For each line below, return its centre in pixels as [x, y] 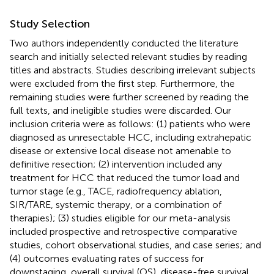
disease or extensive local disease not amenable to [120, 150]
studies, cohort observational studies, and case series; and [135, 245]
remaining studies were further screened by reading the [129, 97]
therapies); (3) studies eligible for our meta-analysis [120, 218]
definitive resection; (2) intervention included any [116, 164]
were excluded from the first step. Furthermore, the [122, 83]
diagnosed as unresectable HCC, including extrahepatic [131, 137]
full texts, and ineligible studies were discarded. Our [120, 110]
